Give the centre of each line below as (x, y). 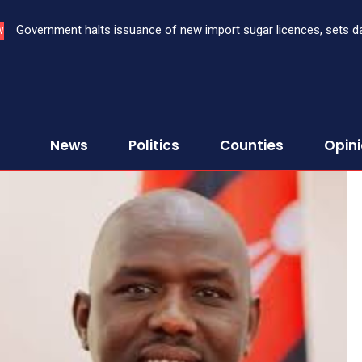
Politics (154, 145)
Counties (252, 145)
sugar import (50, 50)
